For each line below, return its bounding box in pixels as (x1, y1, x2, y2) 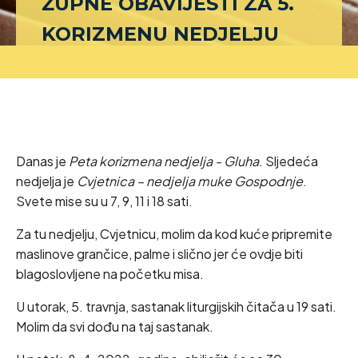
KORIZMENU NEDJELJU (42, 22, 279, 46)
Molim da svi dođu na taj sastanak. (16, 318, 213, 335)
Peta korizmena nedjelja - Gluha (69, 153, 259, 169)
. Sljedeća (259, 153, 318, 169)
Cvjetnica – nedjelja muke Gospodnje (77, 173, 303, 189)
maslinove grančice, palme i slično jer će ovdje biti (16, 245, 303, 262)
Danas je (16, 153, 69, 169)
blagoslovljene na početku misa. (16, 265, 204, 282)
